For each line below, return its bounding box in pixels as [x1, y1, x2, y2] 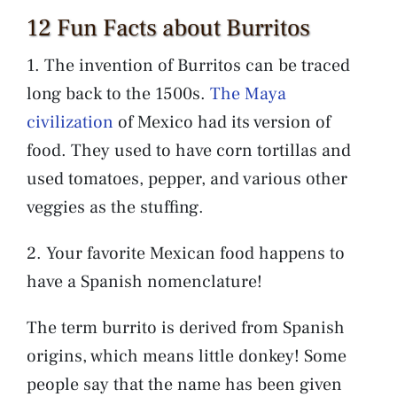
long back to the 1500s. [27, 82, 206, 105]
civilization [27, 110, 118, 134]
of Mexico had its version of [118, 110, 331, 134]
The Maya [206, 82, 286, 105]
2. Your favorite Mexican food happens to [27, 241, 345, 265]
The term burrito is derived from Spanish [27, 315, 345, 339]
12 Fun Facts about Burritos [27, 12, 310, 43]
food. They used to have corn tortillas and [27, 138, 351, 162]
